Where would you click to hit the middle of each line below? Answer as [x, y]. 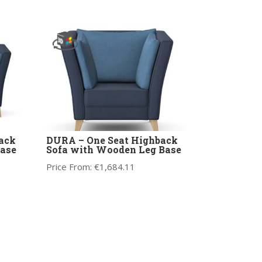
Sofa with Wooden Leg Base [113, 149]
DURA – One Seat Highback [112, 140]
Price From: [70, 166]
